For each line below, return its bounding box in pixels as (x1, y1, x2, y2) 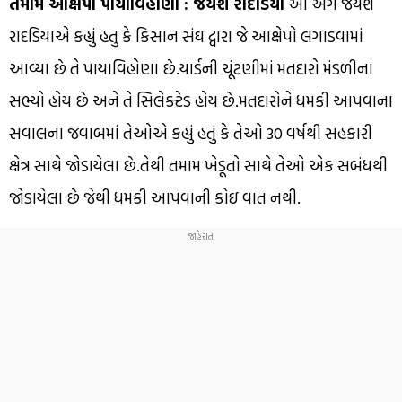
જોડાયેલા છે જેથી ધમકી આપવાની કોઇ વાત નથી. (9, 186, 301, 211)
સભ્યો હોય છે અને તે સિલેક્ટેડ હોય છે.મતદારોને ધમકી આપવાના (9, 89, 393, 114)
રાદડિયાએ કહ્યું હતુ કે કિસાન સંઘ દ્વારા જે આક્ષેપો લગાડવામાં (9, 24, 363, 49)
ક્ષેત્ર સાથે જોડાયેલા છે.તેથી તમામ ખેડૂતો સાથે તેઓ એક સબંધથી (9, 153, 388, 179)
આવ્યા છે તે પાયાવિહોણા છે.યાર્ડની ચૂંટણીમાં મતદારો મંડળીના (9, 57, 373, 82)
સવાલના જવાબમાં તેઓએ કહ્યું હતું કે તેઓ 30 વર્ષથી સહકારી (9, 121, 372, 146)
